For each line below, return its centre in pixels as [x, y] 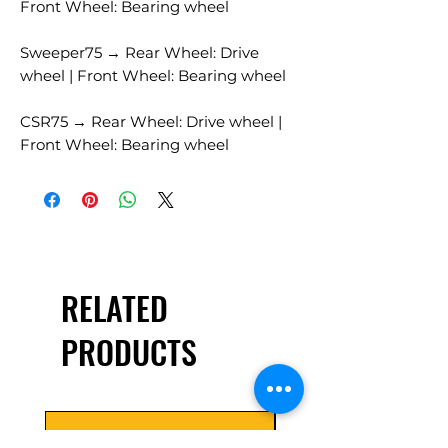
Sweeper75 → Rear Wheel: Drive [139, 52]
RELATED [114, 307]
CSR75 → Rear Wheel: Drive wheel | [151, 121]
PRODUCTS [129, 351]
